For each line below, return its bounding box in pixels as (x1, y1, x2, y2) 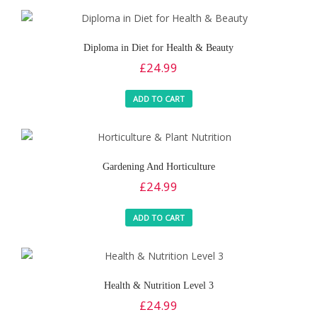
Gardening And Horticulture (102, 161, 215, 172)
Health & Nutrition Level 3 (103, 279, 214, 291)
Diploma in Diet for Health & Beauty (83, 42, 234, 53)
